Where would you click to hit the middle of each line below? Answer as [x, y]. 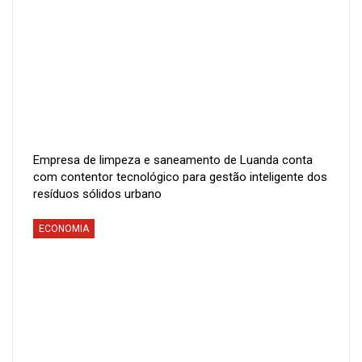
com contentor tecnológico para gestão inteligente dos [180, 177]
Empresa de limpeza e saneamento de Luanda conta [173, 160]
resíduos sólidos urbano [97, 194]
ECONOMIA [64, 229]
